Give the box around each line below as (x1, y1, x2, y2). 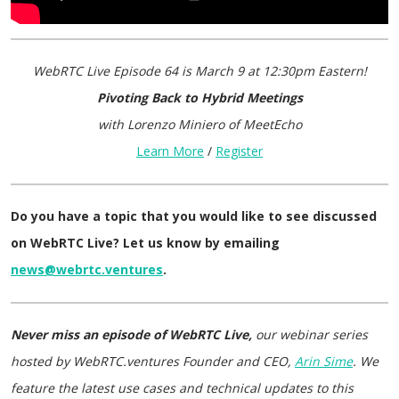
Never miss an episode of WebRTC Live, (11, 326, 256, 343)
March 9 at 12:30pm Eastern (194, 62, 363, 79)
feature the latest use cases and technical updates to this (11, 379, 354, 396)
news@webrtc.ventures (11, 261, 163, 278)
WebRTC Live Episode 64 (32, 62, 178, 79)
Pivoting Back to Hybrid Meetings (96, 89, 303, 106)
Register (216, 142, 263, 159)
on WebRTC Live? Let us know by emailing (11, 234, 280, 251)
